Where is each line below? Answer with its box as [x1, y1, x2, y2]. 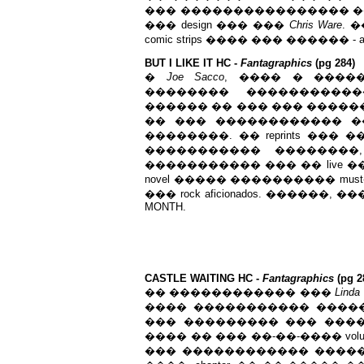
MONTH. [145, 201, 186, 213]
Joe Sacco [166, 71, 225, 83]
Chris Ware [288, 19, 343, 31]
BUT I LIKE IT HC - [145, 57, 240, 69]
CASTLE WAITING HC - [145, 272, 262, 284]
